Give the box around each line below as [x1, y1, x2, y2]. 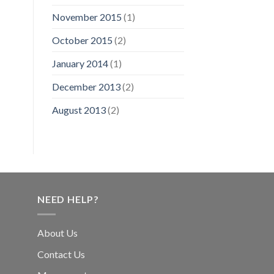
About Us [37, 227, 78, 239]
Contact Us [37, 248, 85, 260]
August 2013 [51, 104, 106, 116]
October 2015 [51, 34, 113, 46]
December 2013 [51, 81, 120, 93]
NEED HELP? [37, 193, 99, 206]
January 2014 [51, 57, 108, 70]
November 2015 [51, 11, 122, 23]
